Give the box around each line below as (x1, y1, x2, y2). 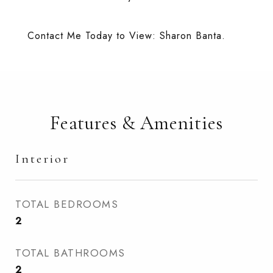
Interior (15, 151, 69, 166)
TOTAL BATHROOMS (15, 246, 126, 260)
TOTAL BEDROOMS (15, 197, 118, 211)
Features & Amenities (50, 111, 223, 135)
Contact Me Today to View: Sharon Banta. (27, 29, 225, 43)
